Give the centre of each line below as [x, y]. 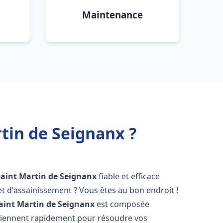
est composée [122, 204]
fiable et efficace [128, 176]
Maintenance [112, 15]
